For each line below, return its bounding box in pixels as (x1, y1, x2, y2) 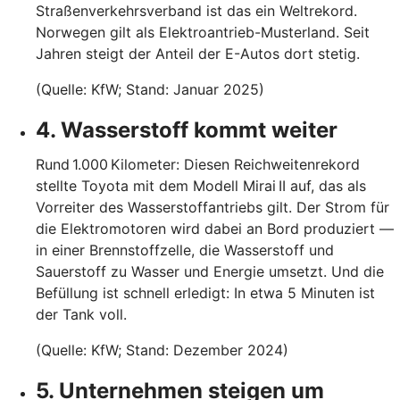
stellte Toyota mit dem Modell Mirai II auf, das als (36, 176, 366, 195)
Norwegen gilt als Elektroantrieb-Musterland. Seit (36, 22, 370, 41)
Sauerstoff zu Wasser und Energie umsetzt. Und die (36, 262, 384, 280)
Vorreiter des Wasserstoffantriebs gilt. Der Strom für (36, 197, 389, 216)
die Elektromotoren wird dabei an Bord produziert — (36, 219, 394, 237)
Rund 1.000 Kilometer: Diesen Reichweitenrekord (36, 154, 360, 173)
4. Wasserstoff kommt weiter (36, 116, 337, 143)
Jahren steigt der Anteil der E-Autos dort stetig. (36, 44, 360, 62)
